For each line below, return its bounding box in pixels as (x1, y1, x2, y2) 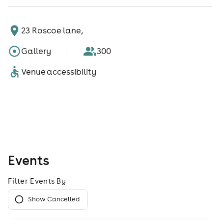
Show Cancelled (28, 194, 80, 203)
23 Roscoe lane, (21, 25, 83, 36)
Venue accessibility (21, 66, 97, 77)
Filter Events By (8, 176, 66, 186)
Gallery (21, 45, 52, 56)
